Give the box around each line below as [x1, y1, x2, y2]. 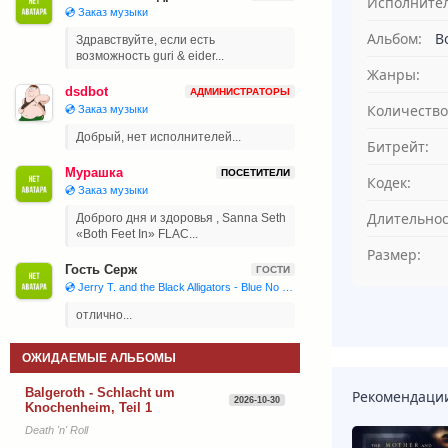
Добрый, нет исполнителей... [76, 130, 241, 144]
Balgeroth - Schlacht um [25, 385, 175, 400]
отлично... [76, 308, 132, 322]
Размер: [367, 245, 421, 265]
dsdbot [65, 84, 108, 99]
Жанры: [367, 65, 420, 85]
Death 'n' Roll [25, 424, 88, 436]
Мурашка [65, 165, 123, 180]
